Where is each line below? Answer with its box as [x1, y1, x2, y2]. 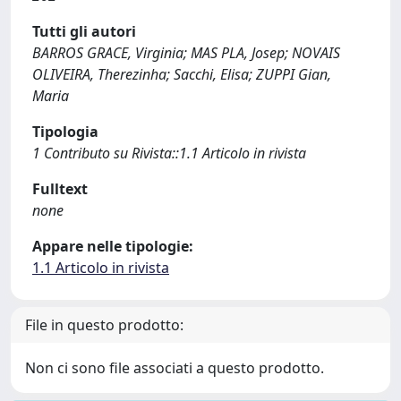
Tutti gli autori [32, 21, 136, 41]
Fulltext [32, 179, 88, 199]
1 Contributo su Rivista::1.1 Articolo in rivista [32, 143, 306, 163]
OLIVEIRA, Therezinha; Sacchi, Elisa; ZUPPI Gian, [32, 64, 331, 84]
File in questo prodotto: [25, 315, 183, 335]
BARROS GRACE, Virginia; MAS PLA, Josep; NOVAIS [32, 43, 340, 63]
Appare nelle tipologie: [32, 236, 193, 256]
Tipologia [32, 122, 98, 141]
